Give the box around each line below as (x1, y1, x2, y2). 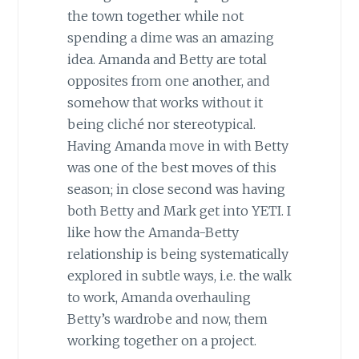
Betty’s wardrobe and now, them (67, 310, 268, 327)
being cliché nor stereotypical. (67, 115, 256, 132)
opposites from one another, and (67, 72, 270, 89)
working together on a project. (67, 332, 256, 349)
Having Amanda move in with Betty (67, 137, 288, 154)
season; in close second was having (67, 180, 285, 197)
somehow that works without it (67, 94, 263, 111)
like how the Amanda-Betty (67, 224, 239, 240)
